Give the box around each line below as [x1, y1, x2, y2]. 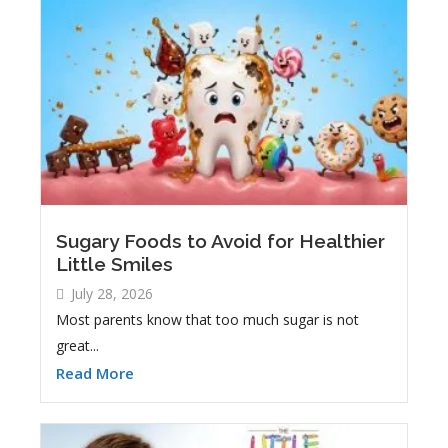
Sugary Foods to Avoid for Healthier [56, 230, 385, 253]
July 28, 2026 [71, 284, 153, 304]
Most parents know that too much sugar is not [56, 310, 359, 330]
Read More [56, 363, 134, 384]
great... [56, 336, 99, 356]
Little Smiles [56, 253, 173, 276]
